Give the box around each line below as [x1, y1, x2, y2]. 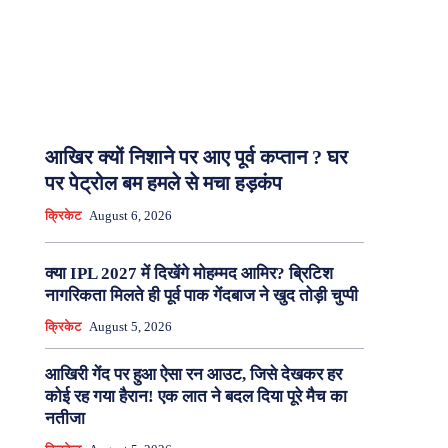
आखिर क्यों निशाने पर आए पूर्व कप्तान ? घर [44, 146, 348, 169]
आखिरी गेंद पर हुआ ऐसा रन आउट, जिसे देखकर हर [44, 365, 342, 385]
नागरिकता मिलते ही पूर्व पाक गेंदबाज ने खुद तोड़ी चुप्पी [44, 286, 358, 306]
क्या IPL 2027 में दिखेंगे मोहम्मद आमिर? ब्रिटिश [44, 264, 333, 284]
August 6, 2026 [88, 208, 172, 224]
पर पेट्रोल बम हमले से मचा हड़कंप [44, 172, 282, 195]
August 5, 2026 [88, 319, 172, 335]
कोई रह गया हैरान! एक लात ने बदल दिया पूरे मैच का [44, 387, 347, 407]
